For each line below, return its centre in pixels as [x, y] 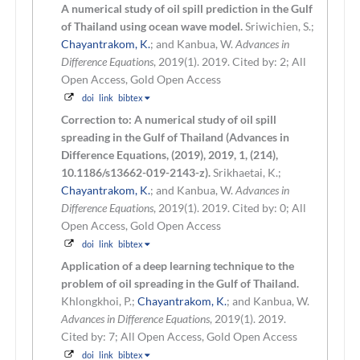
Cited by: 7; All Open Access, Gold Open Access [179, 336]
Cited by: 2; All [269, 61]
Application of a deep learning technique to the [178, 265]
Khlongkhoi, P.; [99, 301]
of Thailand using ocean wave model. [153, 26]
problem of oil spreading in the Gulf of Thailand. [180, 283]
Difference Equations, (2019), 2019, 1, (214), [170, 154]
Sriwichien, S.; [280, 26]
